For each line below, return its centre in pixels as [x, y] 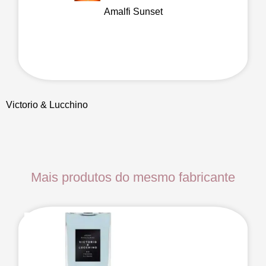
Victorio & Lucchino [47, 104]
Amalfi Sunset [133, 11]
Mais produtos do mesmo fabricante [133, 177]
